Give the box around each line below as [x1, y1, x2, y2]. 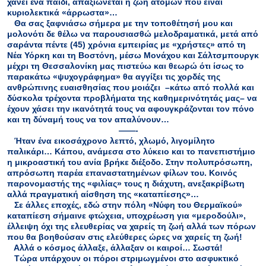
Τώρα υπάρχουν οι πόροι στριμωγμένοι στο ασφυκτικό [7, 254, 239, 264]
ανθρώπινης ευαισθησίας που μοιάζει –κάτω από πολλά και [7, 83, 254, 93]
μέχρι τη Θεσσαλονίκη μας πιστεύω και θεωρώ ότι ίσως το [7, 61, 244, 71]
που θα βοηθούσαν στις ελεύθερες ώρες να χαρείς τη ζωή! [7, 232, 242, 242]
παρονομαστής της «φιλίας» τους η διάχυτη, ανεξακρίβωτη [7, 179, 245, 189]
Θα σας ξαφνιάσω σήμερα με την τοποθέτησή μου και [7, 18, 233, 28]
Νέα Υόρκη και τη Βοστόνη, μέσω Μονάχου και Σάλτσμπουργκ [7, 50, 259, 61]
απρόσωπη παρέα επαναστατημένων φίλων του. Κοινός [7, 168, 237, 178]
